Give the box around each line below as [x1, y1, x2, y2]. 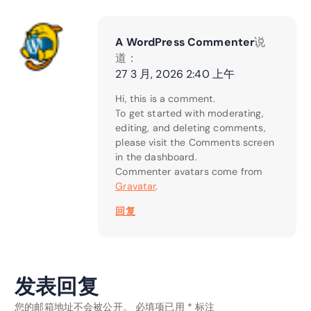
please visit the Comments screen [115, 136, 274, 149]
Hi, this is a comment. [115, 92, 216, 106]
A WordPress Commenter [115, 35, 255, 50]
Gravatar [115, 180, 156, 193]
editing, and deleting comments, [115, 121, 266, 135]
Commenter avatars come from [115, 165, 263, 178]
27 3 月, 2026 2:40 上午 [115, 67, 235, 82]
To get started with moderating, [115, 107, 264, 120]
